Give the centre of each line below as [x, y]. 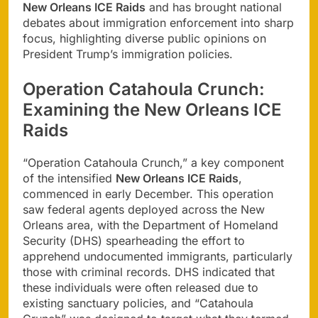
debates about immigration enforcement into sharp [158, 22]
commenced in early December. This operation [148, 193]
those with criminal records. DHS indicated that [149, 272]
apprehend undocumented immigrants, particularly [158, 256]
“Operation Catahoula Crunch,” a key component [153, 162]
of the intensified [69, 178]
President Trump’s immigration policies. [128, 54]
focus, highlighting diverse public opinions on [144, 38]
